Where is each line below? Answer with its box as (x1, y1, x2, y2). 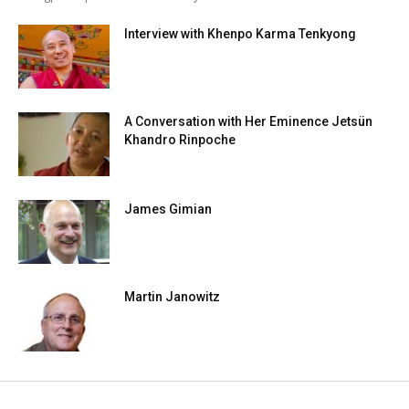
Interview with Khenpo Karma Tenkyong (124, 26, 356, 41)
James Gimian (124, 201, 212, 216)
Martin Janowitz (124, 288, 220, 304)
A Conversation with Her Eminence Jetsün (124, 113, 372, 129)
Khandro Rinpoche (124, 131, 236, 147)
